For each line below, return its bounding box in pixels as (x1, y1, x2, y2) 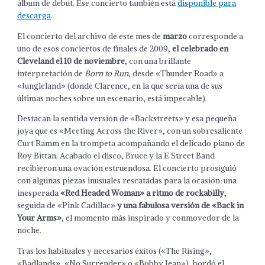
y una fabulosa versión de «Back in (117, 201, 244, 211)
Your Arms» (17, 213, 62, 224)
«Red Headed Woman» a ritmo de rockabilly (60, 188, 225, 199)
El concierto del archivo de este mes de (17, 31, 163, 41)
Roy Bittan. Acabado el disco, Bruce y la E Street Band (17, 151, 215, 161)
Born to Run (85, 68, 129, 79)
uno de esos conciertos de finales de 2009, (17, 43, 173, 54)
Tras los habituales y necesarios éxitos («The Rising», (17, 246, 212, 257)
